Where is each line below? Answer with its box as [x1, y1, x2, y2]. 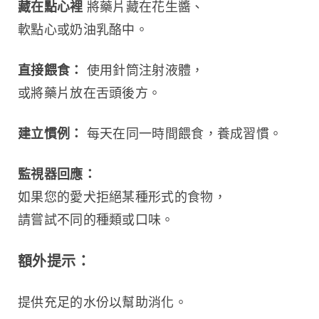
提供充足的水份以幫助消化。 [18, 294, 187, 310]
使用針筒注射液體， [83, 62, 204, 78]
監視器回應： [18, 166, 96, 182]
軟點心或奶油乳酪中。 [18, 21, 149, 37]
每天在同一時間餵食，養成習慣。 [83, 125, 283, 141]
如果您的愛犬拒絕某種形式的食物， [18, 189, 226, 204]
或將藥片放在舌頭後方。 [18, 85, 162, 100]
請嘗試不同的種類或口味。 [18, 211, 174, 227]
